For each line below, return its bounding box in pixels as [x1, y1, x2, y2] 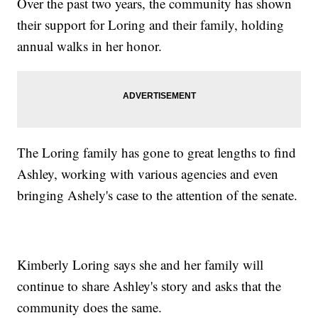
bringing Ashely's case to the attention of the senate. [17, 186, 298, 204]
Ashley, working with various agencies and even [17, 165, 279, 183]
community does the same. [17, 298, 163, 317]
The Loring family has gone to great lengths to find [17, 143, 297, 162]
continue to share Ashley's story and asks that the [17, 277, 282, 295]
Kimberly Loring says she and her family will [17, 256, 264, 274]
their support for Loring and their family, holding [17, 16, 285, 34]
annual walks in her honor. [17, 37, 163, 55]
